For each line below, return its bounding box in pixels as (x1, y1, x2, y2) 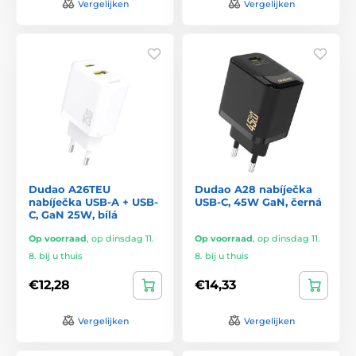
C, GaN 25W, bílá (29, 207, 118, 221)
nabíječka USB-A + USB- (29, 195, 158, 208)
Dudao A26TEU (29, 182, 110, 195)
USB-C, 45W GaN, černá (195, 195, 322, 208)
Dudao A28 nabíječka (195, 182, 312, 195)
